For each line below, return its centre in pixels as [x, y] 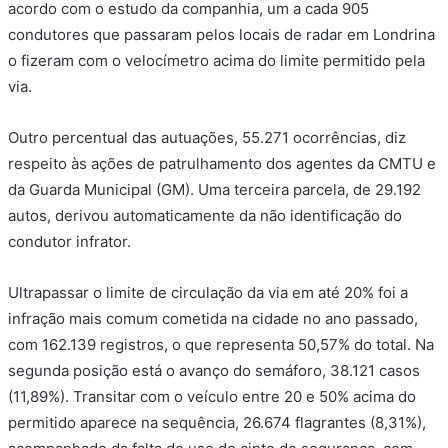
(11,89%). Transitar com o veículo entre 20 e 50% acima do [212, 397]
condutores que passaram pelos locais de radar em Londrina [221, 35]
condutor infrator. [69, 242]
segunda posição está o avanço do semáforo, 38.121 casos [214, 371]
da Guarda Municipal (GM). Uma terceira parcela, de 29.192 [214, 190]
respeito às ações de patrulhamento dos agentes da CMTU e [222, 164]
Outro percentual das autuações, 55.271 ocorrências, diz [207, 138]
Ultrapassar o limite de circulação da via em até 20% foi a [208, 293]
